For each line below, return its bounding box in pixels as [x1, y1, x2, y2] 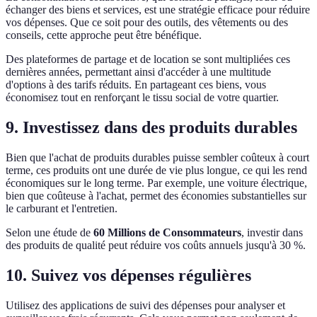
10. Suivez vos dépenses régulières [6, 266, 251, 284]
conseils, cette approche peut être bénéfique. [6, 29, 202, 42]
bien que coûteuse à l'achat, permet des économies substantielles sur [6, 190, 306, 202]
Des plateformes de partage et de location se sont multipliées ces [6, 53, 290, 66]
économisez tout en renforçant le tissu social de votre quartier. [6, 91, 279, 104]
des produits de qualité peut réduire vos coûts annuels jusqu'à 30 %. [6, 239, 306, 252]
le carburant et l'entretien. [6, 202, 117, 215]
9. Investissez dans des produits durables [6, 118, 297, 137]
